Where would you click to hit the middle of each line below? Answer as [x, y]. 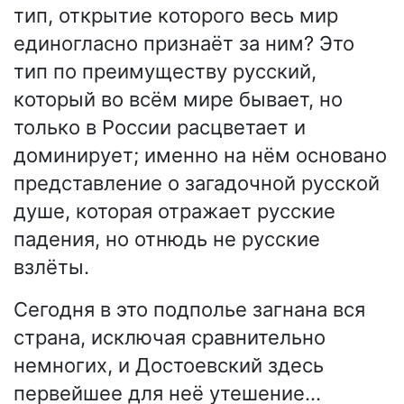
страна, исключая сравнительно [170, 337]
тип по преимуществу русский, [165, 71]
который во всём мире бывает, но [178, 99]
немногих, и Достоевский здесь [169, 365]
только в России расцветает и [160, 127]
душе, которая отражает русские [174, 211]
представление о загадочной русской [197, 183]
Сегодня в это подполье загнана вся [189, 309]
